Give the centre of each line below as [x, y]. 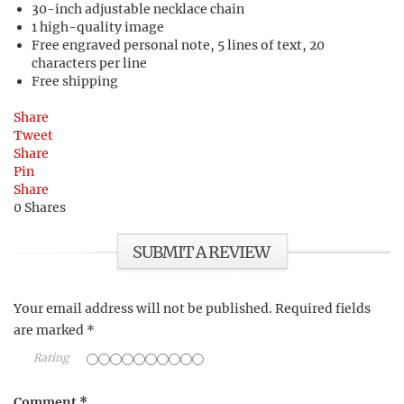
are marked [50, 330]
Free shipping [75, 81]
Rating [51, 358]
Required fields [323, 308]
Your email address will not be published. [143, 308]
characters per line [89, 63]
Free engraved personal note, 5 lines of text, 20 [178, 45]
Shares [45, 207]
